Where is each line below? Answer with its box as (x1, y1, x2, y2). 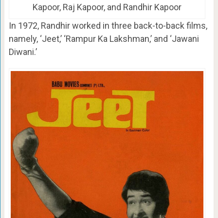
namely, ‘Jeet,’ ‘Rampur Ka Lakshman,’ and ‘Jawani (8, 34, 199, 44)
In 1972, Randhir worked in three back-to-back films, (8, 20, 207, 31)
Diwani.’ (8, 47, 37, 57)
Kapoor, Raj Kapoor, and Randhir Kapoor (32, 2, 182, 13)
